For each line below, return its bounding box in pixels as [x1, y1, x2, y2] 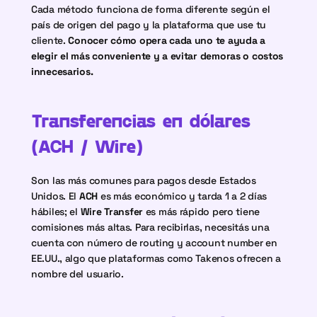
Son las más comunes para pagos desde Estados [31, 174, 256, 187]
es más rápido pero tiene [143, 205, 260, 218]
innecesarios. [31, 65, 93, 78]
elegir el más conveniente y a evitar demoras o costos [31, 50, 284, 62]
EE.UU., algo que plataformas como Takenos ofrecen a [31, 252, 281, 265]
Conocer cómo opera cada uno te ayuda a [68, 34, 265, 47]
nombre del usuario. [31, 267, 124, 280]
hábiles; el [31, 205, 81, 218]
